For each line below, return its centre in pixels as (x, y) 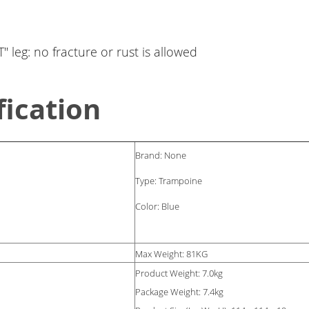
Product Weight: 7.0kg (179, 273)
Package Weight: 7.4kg (180, 292)
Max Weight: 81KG (172, 254)
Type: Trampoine (170, 181)
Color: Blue (158, 207)
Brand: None (161, 156)
